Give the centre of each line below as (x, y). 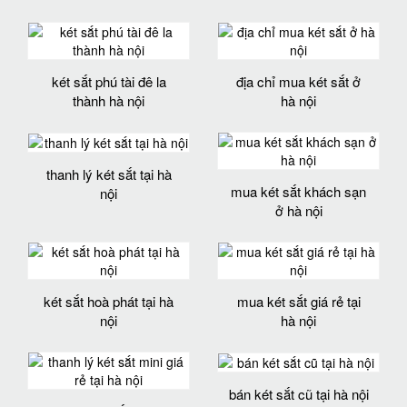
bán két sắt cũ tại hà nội (298, 393)
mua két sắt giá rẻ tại (298, 301)
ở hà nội (298, 210)
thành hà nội (109, 100)
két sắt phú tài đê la (109, 81)
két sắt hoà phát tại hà (109, 301)
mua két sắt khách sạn (298, 191)
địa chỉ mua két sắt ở (298, 81)
